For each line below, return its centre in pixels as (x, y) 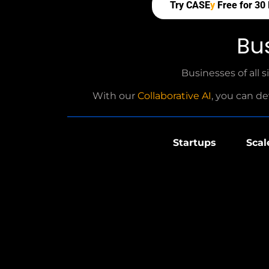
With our (115, 96)
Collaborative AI (174, 96)
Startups (194, 143)
